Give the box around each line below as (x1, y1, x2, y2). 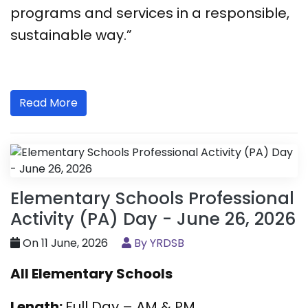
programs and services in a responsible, (10, 3, 289, 23)
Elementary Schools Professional (10, 186, 294, 211)
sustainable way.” (10, 25, 132, 45)
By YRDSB (131, 235, 184, 252)
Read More (19, 95, 78, 111)
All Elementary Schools (10, 264, 173, 284)
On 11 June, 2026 (20, 235, 108, 252)
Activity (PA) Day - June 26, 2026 (10, 207, 296, 232)
